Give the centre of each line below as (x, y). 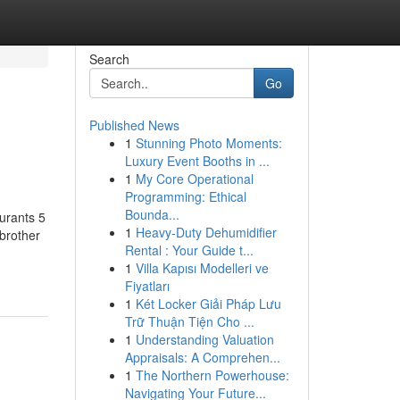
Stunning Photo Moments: (208, 143)
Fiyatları (147, 286)
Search (109, 59)
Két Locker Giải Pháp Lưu (208, 304)
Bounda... (152, 214)
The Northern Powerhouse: (212, 375)
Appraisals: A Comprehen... (202, 357)
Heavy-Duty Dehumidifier (206, 232)
